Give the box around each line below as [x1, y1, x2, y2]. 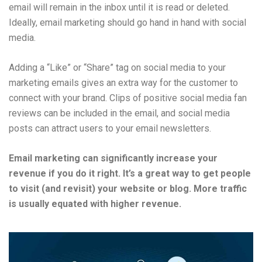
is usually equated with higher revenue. [9, 198, 181, 209]
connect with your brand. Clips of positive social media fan [9, 92, 247, 104]
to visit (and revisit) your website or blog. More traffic [9, 182, 247, 194]
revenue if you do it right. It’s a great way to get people [9, 167, 251, 179]
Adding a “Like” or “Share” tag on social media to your [9, 61, 226, 73]
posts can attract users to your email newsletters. [9, 122, 211, 134]
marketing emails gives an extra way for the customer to [9, 77, 238, 88]
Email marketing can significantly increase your [9, 152, 218, 164]
